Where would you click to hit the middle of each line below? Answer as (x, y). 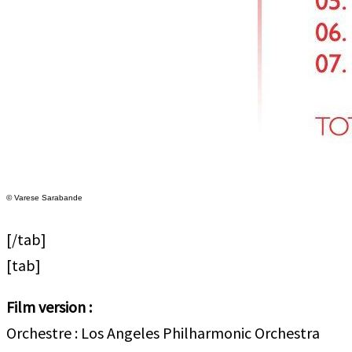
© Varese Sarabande (44, 198)
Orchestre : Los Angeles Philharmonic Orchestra (163, 333)
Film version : (49, 307)
